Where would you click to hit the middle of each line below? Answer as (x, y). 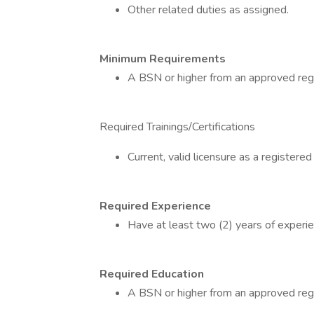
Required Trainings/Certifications (177, 127)
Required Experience (155, 206)
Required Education (152, 274)
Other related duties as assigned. (208, 10)
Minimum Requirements (163, 59)
